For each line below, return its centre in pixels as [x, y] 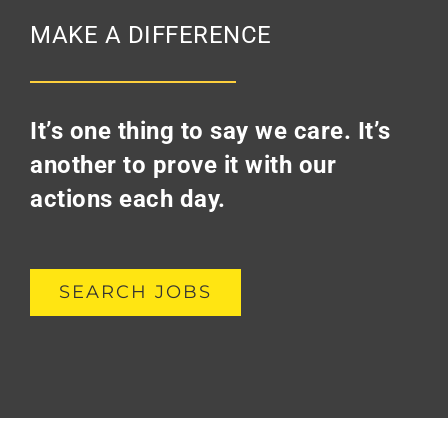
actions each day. [131, 198]
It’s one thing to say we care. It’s [210, 130]
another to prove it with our [183, 164]
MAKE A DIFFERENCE [151, 34]
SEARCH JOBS [135, 291]
